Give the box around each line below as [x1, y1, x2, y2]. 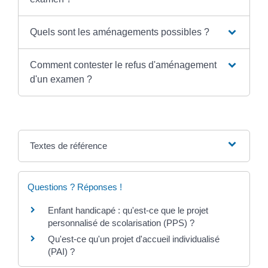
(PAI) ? [48, 246, 75, 257]
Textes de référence [29, 140, 107, 151]
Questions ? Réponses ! [28, 181, 122, 192]
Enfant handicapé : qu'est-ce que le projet [48, 205, 208, 215]
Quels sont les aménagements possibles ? [29, 26, 209, 37]
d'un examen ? [29, 74, 92, 84]
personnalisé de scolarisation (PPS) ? [48, 217, 194, 228]
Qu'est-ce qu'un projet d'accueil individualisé [48, 233, 220, 244]
